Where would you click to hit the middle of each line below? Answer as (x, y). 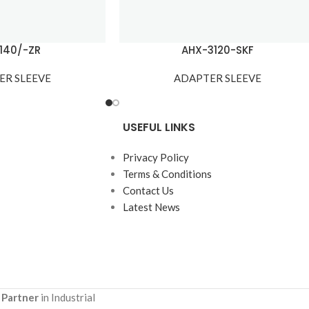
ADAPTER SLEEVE (218, 78)
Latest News (151, 207)
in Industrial (67, 298)
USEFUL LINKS (159, 128)
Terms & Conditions (167, 174)
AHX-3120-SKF (218, 50)
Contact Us (148, 191)
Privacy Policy (156, 158)
